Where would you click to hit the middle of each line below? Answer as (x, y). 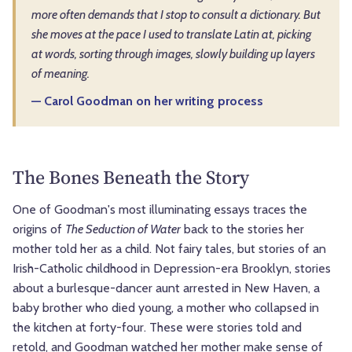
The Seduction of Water (123, 229)
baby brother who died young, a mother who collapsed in (166, 308)
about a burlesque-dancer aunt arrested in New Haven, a (166, 288)
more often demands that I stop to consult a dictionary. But (176, 15)
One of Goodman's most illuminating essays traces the (160, 210)
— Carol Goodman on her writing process (147, 101)
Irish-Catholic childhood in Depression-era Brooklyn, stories (172, 269)
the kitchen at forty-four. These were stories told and (157, 328)
